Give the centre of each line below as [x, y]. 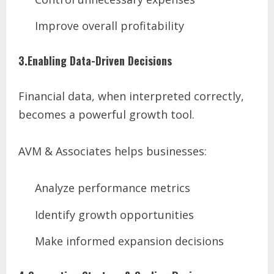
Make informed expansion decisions [129, 241]
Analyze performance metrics [113, 188]
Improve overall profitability [109, 26]
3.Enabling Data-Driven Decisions [95, 61]
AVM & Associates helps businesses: [113, 151]
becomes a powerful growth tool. [106, 115]
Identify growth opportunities [114, 214]
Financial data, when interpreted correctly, [131, 96]
